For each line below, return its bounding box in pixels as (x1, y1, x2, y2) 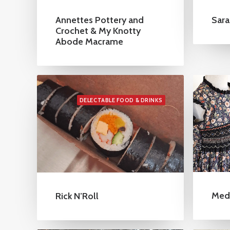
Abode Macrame (55, 35, 123, 47)
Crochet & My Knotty (55, 25, 141, 36)
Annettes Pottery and (55, 14, 144, 26)
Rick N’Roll (55, 190, 99, 202)
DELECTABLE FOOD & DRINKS (79, 97, 163, 104)
